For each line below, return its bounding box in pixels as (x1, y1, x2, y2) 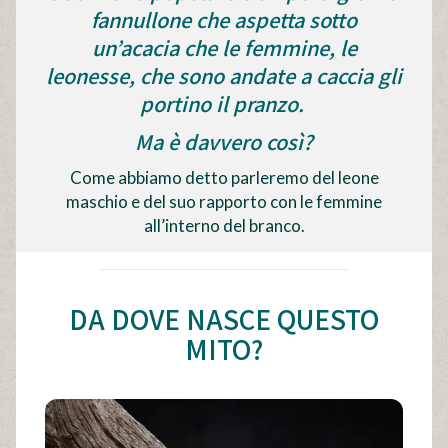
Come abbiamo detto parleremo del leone (69, 167, 379, 188)
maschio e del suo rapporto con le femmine (66, 191, 382, 212)
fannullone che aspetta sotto (91, 5, 357, 34)
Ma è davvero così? (135, 127, 313, 156)
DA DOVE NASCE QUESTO (69, 300, 379, 337)
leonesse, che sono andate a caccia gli (46, 61, 402, 90)
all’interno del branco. (143, 215, 305, 236)
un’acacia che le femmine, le (91, 33, 357, 62)
